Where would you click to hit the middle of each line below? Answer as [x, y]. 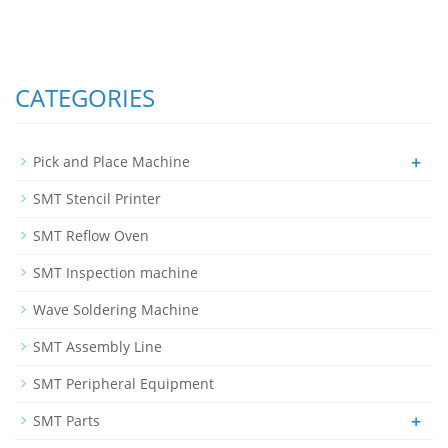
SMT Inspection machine [115, 272]
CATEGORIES [85, 97]
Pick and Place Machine [111, 161]
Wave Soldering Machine [116, 309]
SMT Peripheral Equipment [123, 383]
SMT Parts [66, 420]
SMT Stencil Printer [97, 198]
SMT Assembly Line [97, 346]
